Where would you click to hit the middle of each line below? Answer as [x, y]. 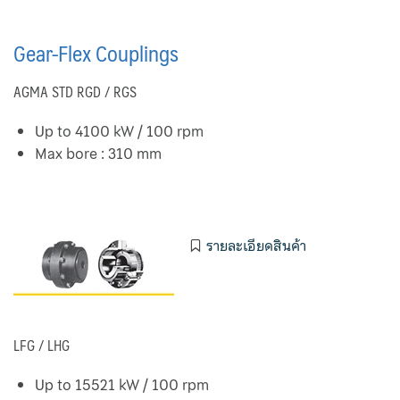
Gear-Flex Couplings [96, 52]
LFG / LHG [42, 346]
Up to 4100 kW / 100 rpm [119, 132]
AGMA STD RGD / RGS [75, 91]
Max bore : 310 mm [98, 154]
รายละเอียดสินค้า [256, 246]
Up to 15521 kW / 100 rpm [122, 385]
